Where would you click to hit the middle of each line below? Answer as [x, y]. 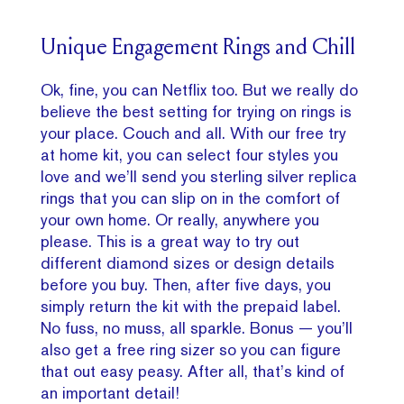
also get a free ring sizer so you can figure [191, 349]
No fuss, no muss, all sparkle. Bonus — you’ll [197, 327]
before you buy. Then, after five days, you [186, 284]
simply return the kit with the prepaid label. [191, 306]
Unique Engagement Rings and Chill [198, 49]
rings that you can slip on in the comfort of [191, 197]
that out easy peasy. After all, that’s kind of [193, 371]
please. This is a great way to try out [170, 241]
